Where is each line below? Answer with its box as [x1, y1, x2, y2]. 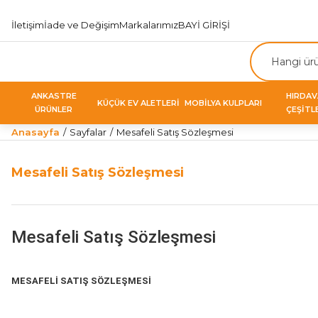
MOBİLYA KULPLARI [184, 97, 262, 108]
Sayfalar [70, 126, 106, 138]
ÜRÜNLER [35, 104, 73, 114]
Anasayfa [11, 126, 60, 138]
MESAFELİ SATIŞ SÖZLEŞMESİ [11, 275, 151, 286]
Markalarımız [119, 18, 178, 31]
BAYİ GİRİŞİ [178, 18, 230, 31]
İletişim [11, 18, 44, 31]
